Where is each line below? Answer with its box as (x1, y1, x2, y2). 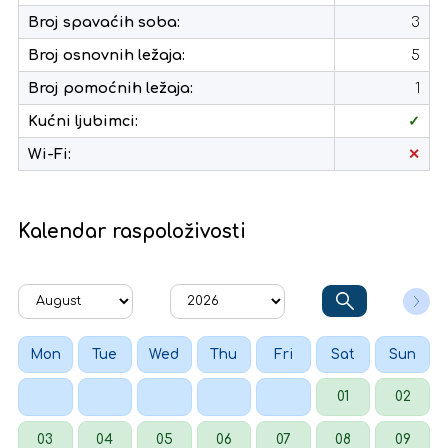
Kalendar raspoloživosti (18, 221, 246, 242)
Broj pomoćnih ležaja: (28, 80, 193, 96)
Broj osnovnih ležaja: (28, 47, 185, 63)
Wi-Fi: (28, 146, 71, 162)
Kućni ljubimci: (28, 113, 138, 129)
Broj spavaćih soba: (28, 14, 180, 30)
